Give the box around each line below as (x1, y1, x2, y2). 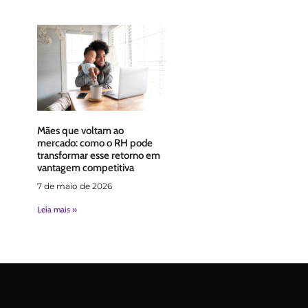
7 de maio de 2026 (36, 181, 112, 192)
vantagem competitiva (36, 162, 134, 175)
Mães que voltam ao (36, 124, 124, 137)
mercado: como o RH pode (36, 137, 153, 150)
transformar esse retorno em (36, 149, 160, 162)
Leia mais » (36, 204, 77, 215)
